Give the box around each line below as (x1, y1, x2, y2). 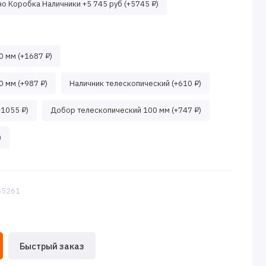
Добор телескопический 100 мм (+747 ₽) (50, 105, 201, 116)
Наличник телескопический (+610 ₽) (69, 78, 201, 88)
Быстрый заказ (19, 240, 84, 252)
